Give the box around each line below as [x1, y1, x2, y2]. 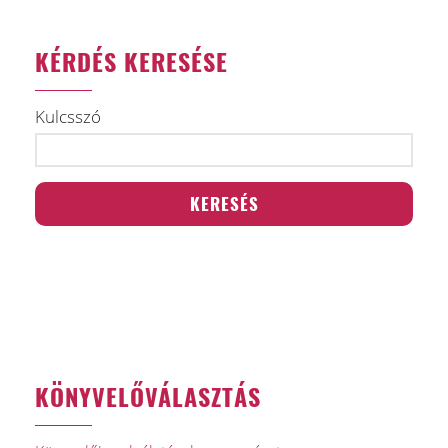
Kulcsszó [35, 105, 101, 128]
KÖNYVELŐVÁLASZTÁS [35, 378, 261, 414]
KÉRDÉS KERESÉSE [35, 43, 228, 79]
